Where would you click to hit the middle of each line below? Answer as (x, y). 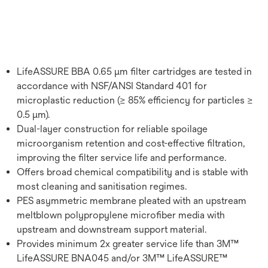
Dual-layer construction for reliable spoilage (112, 129)
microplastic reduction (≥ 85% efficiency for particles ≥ (135, 100)
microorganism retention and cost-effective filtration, (131, 143)
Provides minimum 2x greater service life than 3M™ (128, 243)
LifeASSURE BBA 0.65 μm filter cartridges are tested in (134, 71)
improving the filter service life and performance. (121, 157)
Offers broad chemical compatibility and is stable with (133, 172)
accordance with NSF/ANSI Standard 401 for (112, 86)
